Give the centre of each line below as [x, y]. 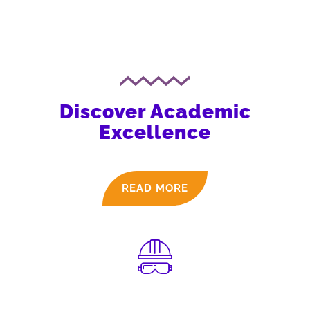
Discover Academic [155, 112]
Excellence [155, 133]
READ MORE [155, 189]
